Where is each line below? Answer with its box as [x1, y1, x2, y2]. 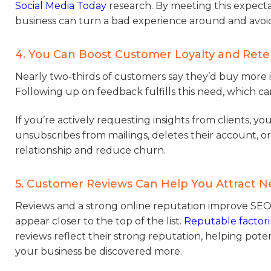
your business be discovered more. [15, 246, 182, 258]
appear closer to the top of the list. [15, 215, 184, 227]
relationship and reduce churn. [15, 145, 166, 157]
